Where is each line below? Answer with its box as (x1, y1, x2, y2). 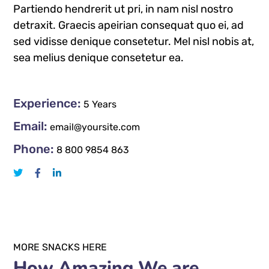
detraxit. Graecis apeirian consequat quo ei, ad (13, 18, 244, 32)
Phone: (13, 141, 54, 156)
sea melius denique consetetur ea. (13, 50, 184, 64)
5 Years (83, 98, 117, 110)
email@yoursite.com (50, 121, 141, 133)
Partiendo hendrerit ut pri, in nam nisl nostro (13, 2, 234, 16)
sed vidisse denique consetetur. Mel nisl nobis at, (13, 34, 255, 48)
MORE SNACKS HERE (13, 241, 107, 253)
